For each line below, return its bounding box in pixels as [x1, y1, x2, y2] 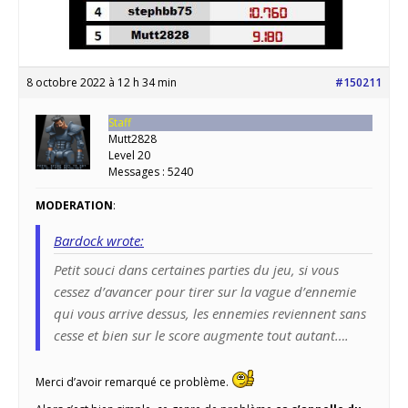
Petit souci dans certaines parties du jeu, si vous [54, 260, 339, 279]
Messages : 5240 [108, 163, 193, 179]
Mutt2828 [108, 130, 157, 147]
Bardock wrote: [54, 230, 144, 250]
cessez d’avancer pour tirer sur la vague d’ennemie [54, 281, 356, 301]
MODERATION [36, 197, 113, 213]
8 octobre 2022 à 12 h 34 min [26, 74, 177, 90]
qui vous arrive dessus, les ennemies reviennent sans [54, 303, 366, 322]
